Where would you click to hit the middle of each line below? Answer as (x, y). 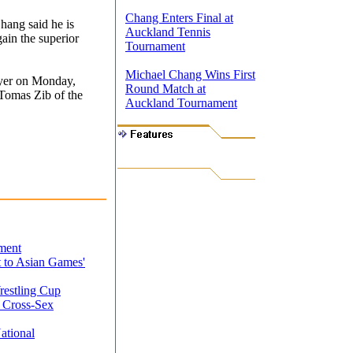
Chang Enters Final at (179, 18)
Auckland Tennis (168, 32)
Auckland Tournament (181, 103)
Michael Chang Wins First (190, 74)
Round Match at (165, 89)
